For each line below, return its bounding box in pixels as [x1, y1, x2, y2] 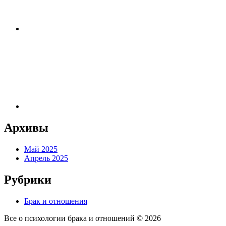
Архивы [4, 121, 48, 134]
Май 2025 [24, 144, 58, 153]
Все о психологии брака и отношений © [4, 213, 145, 222]
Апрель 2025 [24, 153, 68, 162]
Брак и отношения [24, 196, 87, 205]
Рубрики [4, 173, 51, 186]
